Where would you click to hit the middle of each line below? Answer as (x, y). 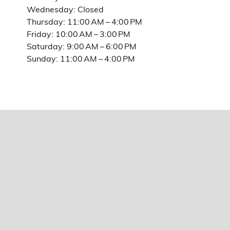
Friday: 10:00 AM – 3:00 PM (79, 33)
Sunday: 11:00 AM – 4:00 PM (81, 58)
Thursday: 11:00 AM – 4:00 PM (84, 21)
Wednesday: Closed (65, 9)
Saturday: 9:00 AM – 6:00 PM (82, 46)
